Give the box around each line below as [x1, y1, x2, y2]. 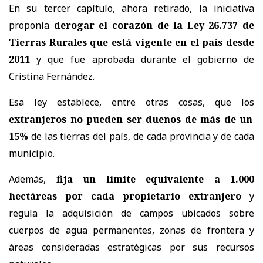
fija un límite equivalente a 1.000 [56, 172, 254, 186]
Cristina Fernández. [9, 69, 95, 83]
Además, [9, 172, 56, 186]
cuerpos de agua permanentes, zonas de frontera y [9, 223, 254, 237]
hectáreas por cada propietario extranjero [9, 189, 241, 203]
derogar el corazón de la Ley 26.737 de [49, 18, 254, 32]
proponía [9, 18, 49, 32]
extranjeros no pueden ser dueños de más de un [9, 112, 253, 126]
